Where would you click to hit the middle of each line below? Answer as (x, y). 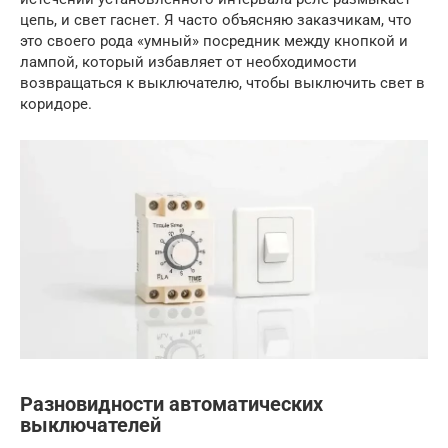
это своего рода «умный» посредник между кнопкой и (214, 40)
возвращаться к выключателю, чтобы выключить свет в (222, 82)
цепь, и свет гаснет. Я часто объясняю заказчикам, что (216, 19)
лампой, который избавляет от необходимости (188, 61)
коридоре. (56, 103)
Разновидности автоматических (171, 405)
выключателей (90, 426)
